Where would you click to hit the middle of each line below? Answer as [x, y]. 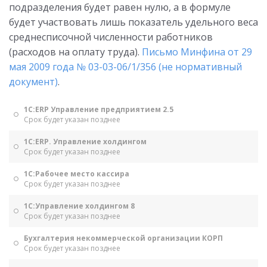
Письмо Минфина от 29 [197, 52]
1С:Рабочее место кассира [77, 174]
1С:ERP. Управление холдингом [85, 142]
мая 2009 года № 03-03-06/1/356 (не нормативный [125, 67]
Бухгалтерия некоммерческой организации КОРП [123, 238]
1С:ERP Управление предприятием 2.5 [99, 109]
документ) [33, 82]
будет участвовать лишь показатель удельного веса [133, 22]
